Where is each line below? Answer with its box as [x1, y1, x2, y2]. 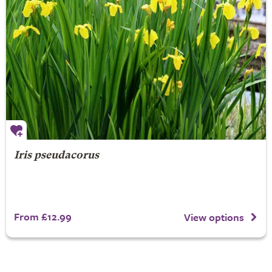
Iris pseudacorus [13, 150, 99, 161]
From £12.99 [13, 208, 72, 224]
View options [184, 209, 244, 225]
